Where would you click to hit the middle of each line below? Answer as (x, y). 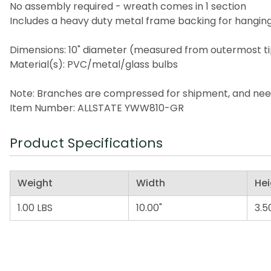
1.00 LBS (35, 207)
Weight (35, 183)
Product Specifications (87, 143)
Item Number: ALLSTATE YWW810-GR (97, 108)
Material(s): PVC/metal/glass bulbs (94, 64)
